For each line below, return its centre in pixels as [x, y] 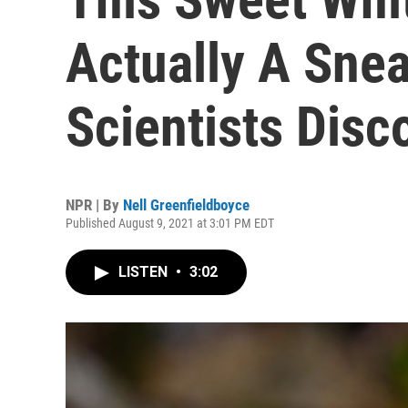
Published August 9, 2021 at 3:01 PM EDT [170, 223]
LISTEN [145, 272]
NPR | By [94, 205]
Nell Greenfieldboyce [186, 205]
